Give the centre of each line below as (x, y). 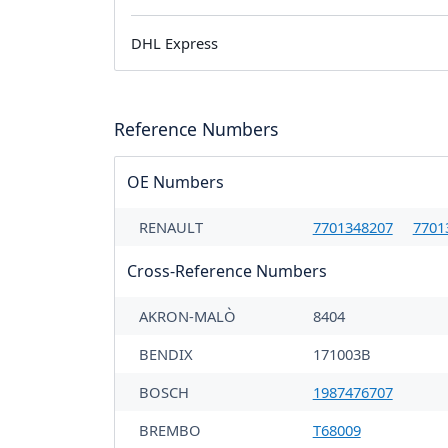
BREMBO (170, 430)
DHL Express (174, 43)
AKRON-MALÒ (187, 316)
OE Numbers (175, 182)
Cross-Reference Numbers (227, 271)
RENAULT (171, 227)
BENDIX (166, 354)
